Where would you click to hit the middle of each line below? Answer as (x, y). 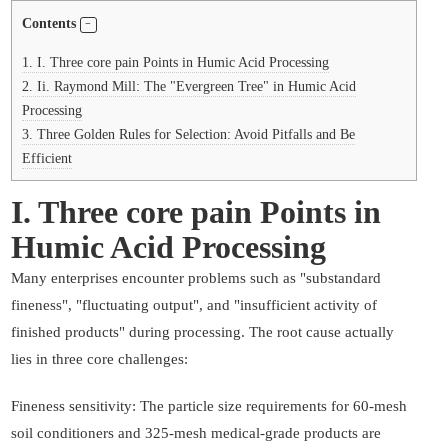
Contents (49, 22)
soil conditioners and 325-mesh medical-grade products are (196, 433)
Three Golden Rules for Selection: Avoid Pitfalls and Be (194, 134)
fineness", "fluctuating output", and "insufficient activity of (194, 305)
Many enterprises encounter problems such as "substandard (196, 278)
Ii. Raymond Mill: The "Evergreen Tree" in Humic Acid (194, 86)
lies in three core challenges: (99, 359)
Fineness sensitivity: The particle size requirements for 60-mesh (209, 406)
